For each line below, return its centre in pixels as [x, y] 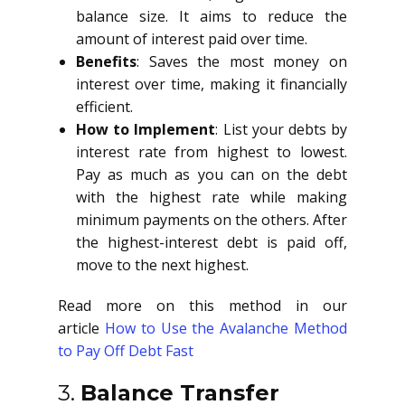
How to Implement [146, 129]
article [81, 328]
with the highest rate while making [212, 197]
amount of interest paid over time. [192, 39]
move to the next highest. [162, 265]
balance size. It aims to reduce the [212, 16]
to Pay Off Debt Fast [126, 351]
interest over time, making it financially [212, 84]
